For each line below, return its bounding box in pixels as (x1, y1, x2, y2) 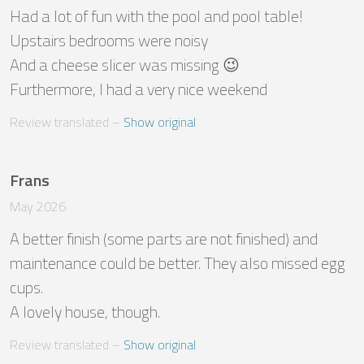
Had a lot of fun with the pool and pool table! (10, 3, 303, 29)
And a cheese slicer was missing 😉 (10, 52, 240, 78)
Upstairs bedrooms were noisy (10, 28, 211, 54)
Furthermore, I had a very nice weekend (10, 76, 267, 102)
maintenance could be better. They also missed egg (10, 250, 345, 276)
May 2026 (10, 197, 66, 217)
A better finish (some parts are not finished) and (10, 226, 318, 252)
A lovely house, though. (10, 299, 160, 325)
